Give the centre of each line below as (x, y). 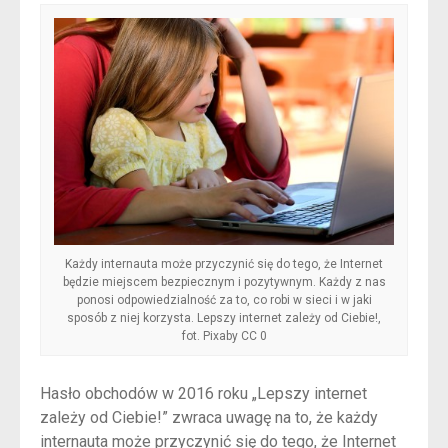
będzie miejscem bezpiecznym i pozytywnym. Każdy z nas (224, 282)
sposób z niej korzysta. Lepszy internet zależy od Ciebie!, (224, 318)
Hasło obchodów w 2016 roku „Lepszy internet (203, 393)
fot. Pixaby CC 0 (224, 336)
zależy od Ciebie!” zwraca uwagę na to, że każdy (209, 417)
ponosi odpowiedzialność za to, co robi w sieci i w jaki (224, 300)
